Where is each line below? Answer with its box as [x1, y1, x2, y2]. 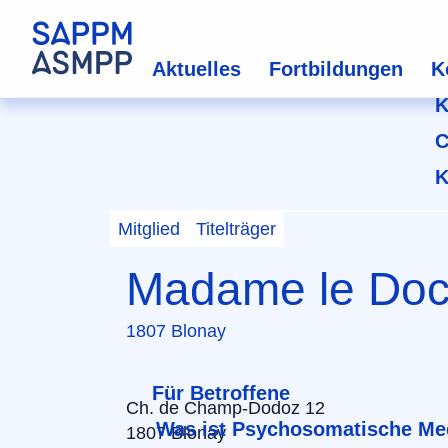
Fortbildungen [269, 58, 403, 80]
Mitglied [118, 219, 180, 239]
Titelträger [196, 219, 276, 239]
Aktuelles [152, 58, 241, 80]
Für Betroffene [152, 382, 290, 404]
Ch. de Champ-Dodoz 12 [126, 398, 325, 418]
